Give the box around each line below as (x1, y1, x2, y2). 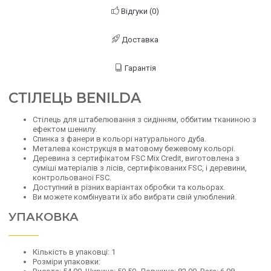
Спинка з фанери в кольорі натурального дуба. (33, 134, 206, 143)
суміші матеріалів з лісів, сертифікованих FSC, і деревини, (33, 163, 247, 172)
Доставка (122, 35, 158, 44)
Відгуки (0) (121, 7, 159, 16)
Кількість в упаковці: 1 (33, 247, 116, 256)
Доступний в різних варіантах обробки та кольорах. (33, 183, 225, 192)
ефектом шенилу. (33, 125, 97, 134)
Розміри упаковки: (33, 257, 100, 266)
